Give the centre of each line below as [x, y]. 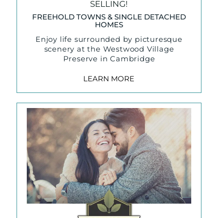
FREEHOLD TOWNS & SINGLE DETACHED [109, 17]
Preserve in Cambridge [109, 59]
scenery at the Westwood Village [109, 49]
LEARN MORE [109, 78]
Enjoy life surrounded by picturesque [109, 39]
